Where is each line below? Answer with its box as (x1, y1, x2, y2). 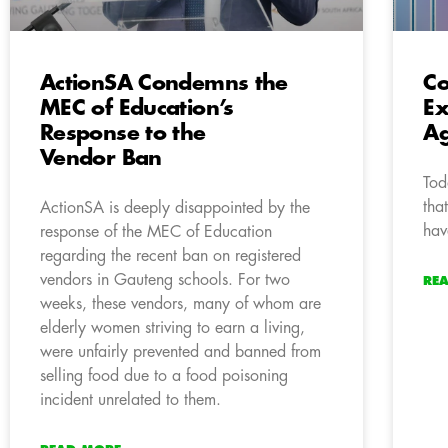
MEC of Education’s (40, 98, 234, 120)
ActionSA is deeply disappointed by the (40, 200, 310, 217)
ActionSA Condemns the (40, 73, 288, 95)
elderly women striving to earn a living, (40, 320, 305, 337)
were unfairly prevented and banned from (40, 344, 321, 361)
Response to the (40, 123, 206, 145)
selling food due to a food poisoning (40, 368, 288, 385)
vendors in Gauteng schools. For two (40, 272, 290, 289)
